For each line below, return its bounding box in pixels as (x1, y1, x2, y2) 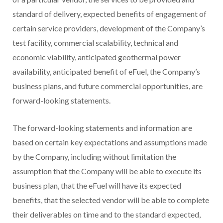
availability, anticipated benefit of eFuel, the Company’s (12, 67, 200, 77)
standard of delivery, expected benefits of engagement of (12, 9, 207, 19)
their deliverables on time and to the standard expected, (12, 210, 201, 220)
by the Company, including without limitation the (12, 152, 176, 162)
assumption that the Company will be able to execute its (12, 166, 202, 176)
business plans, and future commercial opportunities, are (12, 81, 203, 91)
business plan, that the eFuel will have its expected (12, 181, 181, 191)
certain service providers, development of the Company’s (12, 23, 205, 33)
